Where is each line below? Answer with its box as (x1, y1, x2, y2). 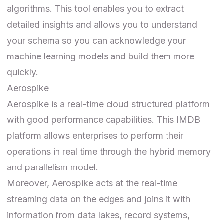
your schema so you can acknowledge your (7, 35, 186, 46)
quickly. (7, 66, 38, 77)
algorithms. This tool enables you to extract (7, 3, 184, 14)
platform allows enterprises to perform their (7, 130, 183, 141)
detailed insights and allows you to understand (7, 19, 197, 30)
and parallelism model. (7, 162, 98, 172)
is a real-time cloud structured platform (49, 98, 210, 109)
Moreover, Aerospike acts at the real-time (7, 177, 177, 188)
